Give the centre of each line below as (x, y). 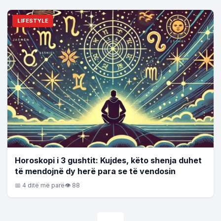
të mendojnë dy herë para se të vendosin (95, 171)
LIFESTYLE (33, 21)
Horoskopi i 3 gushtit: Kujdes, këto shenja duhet (108, 161)
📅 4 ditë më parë (40, 185)
